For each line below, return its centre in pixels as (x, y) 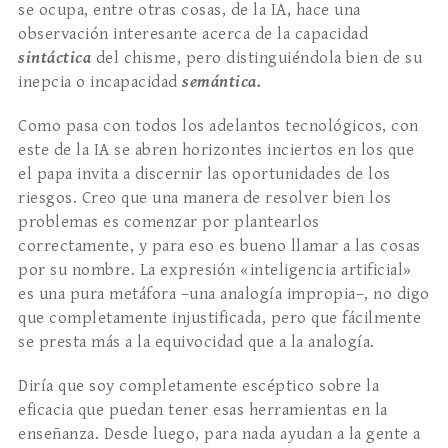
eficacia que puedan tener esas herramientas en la (203, 410)
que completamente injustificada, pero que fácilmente (219, 318)
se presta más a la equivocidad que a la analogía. (196, 342)
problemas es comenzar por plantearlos (169, 222)
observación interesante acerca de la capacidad (193, 34)
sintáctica (57, 58)
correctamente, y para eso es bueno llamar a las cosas (219, 246)
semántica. (221, 82)
